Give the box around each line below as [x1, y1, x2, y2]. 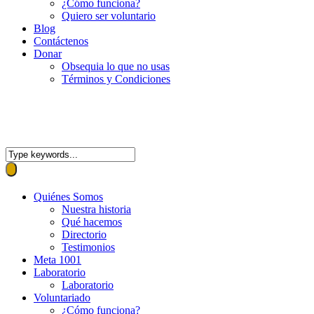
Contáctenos [34, 35, 88, 47]
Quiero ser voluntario [62, 10, 156, 22]
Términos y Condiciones [62, 73, 170, 85]
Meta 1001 [34, 254, 81, 266]
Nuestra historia [62, 203, 131, 215]
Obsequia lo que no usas [62, 60, 170, 72]
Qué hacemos [62, 216, 122, 228]
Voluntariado [34, 292, 90, 303]
